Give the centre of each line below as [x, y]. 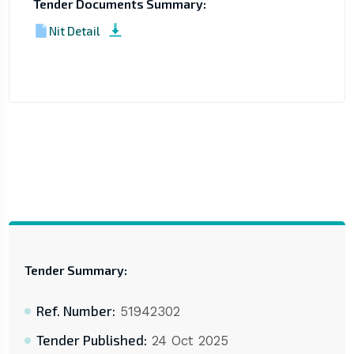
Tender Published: [91, 340]
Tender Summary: [75, 270]
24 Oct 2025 [187, 341]
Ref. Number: [75, 311]
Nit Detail [74, 30]
